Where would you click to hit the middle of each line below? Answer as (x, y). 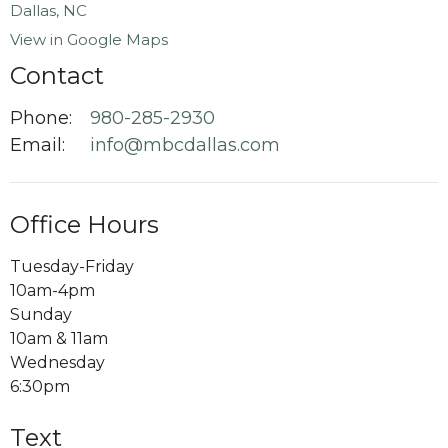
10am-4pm (52, 290)
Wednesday (57, 362)
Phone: (41, 118)
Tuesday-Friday (72, 266)
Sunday (41, 314)
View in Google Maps (89, 39)
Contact (57, 75)
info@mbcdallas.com (185, 145)
